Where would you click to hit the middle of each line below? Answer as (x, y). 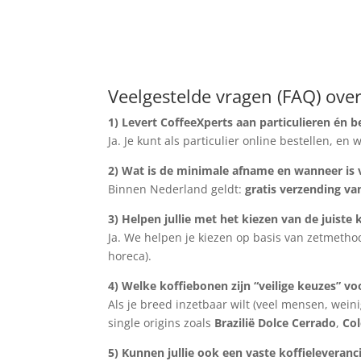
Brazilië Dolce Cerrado (276, 322)
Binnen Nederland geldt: (177, 189)
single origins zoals (162, 322)
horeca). (130, 255)
